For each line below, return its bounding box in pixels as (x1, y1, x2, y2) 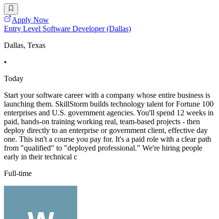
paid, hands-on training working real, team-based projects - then (4, 117, 200, 126)
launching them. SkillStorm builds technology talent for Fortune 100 (4, 99, 214, 108)
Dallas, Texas (4, 41, 45, 49)
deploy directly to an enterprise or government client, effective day (4, 126, 208, 134)
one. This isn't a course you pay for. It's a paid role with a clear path (4, 134, 211, 143)
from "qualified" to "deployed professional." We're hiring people (4, 143, 202, 152)
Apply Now (12, 15, 49, 24)
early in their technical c (4, 152, 77, 161)
